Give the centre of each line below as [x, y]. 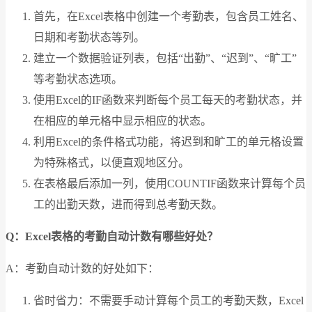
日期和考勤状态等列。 [89, 38]
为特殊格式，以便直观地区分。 [111, 163]
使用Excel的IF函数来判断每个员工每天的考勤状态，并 [168, 100]
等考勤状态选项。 [78, 79]
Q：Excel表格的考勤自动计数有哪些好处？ [112, 237]
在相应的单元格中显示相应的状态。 [123, 121]
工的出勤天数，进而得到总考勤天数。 [128, 205]
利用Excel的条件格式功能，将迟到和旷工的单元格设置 [169, 142]
